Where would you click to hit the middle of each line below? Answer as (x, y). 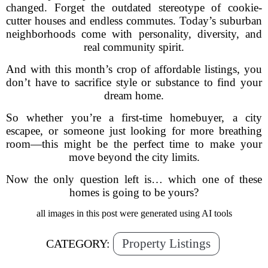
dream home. (134, 95)
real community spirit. (134, 47)
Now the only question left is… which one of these (134, 179)
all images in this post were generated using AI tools (134, 213)
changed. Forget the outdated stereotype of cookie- (134, 7)
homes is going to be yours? (134, 192)
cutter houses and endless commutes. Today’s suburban (134, 21)
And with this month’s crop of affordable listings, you (134, 69)
